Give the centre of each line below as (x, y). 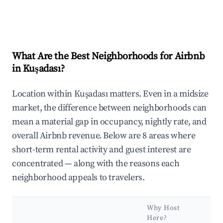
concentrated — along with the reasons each (96, 164)
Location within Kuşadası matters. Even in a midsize (110, 94)
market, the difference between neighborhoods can (109, 108)
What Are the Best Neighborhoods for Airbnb (109, 57)
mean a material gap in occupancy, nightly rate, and (109, 122)
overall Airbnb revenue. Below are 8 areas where (104, 136)
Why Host (164, 208)
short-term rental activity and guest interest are (102, 150)
